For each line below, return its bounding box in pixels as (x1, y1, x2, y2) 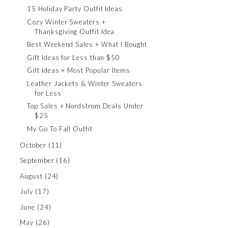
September (20, 156, 54, 164)
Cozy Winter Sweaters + (27, 17, 106, 26)
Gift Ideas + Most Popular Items (27, 66, 130, 74)
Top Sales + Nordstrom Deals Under (27, 102, 144, 110)
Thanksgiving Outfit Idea (35, 27, 115, 36)
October (20, 140, 46, 149)
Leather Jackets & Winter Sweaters (27, 79, 142, 88)
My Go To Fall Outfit (27, 124, 93, 133)
